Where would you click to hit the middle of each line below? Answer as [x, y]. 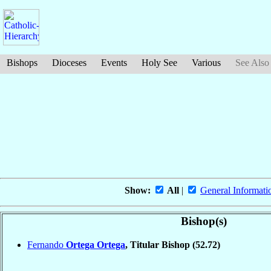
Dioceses [69, 63]
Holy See [159, 63]
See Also [252, 63]
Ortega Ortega [96, 244]
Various [206, 63]
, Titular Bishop [159, 244]
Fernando [47, 244]
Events [114, 63]
